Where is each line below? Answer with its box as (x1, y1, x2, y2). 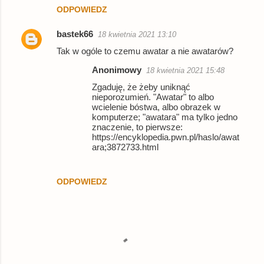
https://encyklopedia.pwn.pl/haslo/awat (92, 131, 239, 142)
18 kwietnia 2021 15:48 (146, 65, 225, 75)
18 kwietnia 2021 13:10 (98, 29, 176, 39)
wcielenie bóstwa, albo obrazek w (92, 101, 220, 112)
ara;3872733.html (92, 141, 159, 152)
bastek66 (57, 28, 93, 39)
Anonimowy (92, 64, 141, 75)
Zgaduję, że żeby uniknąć (92, 81, 190, 92)
